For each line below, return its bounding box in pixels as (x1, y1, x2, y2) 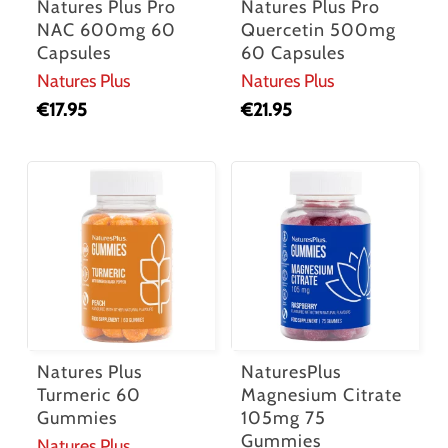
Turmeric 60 (36, 383, 141, 406)
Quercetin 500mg (241, 19, 397, 42)
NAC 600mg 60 (36, 19, 176, 42)
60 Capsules (241, 42, 346, 65)
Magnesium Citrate (241, 383, 403, 406)
